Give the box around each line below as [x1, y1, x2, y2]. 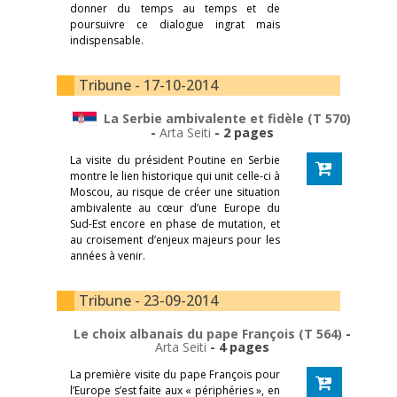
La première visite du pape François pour [70, 366, 280, 382]
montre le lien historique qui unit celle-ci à [70, 167, 280, 183]
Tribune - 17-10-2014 [79, 74, 218, 95]
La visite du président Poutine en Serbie [70, 152, 280, 167]
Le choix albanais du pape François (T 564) [73, 324, 346, 342]
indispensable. [70, 32, 144, 48]
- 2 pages [210, 123, 274, 141]
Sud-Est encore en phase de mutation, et [70, 215, 280, 231]
